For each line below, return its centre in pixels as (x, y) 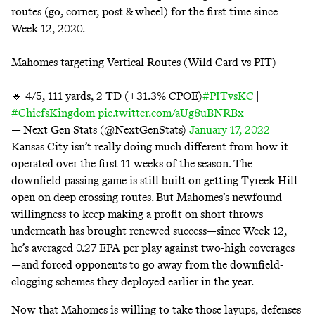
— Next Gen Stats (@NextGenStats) (100, 129)
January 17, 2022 (230, 129)
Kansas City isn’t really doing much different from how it (150, 146)
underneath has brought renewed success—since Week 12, (149, 231)
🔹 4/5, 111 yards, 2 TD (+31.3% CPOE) (107, 96)
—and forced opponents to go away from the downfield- (147, 264)
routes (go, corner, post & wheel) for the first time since (144, 11)
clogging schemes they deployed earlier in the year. (133, 281)
